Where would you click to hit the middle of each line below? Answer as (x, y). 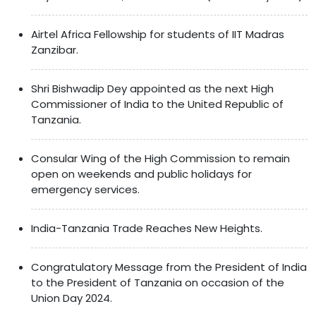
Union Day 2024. (72, 298)
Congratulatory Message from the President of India (169, 267)
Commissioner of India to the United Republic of (157, 104)
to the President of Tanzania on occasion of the (158, 282)
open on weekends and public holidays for (141, 174)
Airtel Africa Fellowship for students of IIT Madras (158, 34)
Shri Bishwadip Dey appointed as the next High (152, 88)
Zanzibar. (55, 49)
